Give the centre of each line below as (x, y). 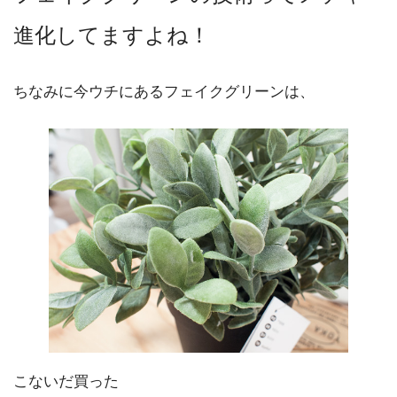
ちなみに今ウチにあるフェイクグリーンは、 (164, 91)
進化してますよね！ (112, 35)
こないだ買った (66, 381)
